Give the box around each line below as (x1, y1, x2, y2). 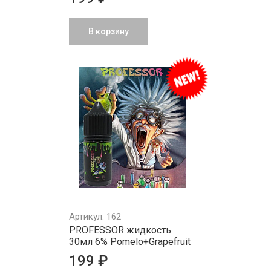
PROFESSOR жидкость (69, 224, 171, 236)
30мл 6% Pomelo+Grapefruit (69, 236, 191, 247)
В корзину (88, 27, 129, 36)
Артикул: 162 (69, 211, 121, 222)
